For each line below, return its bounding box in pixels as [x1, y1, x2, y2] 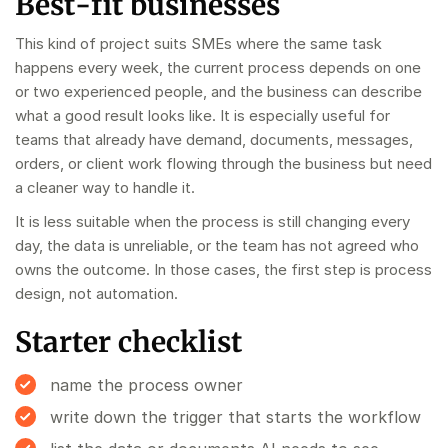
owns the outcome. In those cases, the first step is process [15, 259, 432, 279]
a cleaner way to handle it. [15, 177, 195, 197]
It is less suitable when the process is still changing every [15, 211, 410, 231]
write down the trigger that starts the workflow [50, 406, 421, 427]
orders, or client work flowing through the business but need [15, 153, 432, 173]
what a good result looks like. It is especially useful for [15, 105, 390, 125]
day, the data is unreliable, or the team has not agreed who [15, 235, 419, 255]
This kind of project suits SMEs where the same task [15, 33, 382, 53]
